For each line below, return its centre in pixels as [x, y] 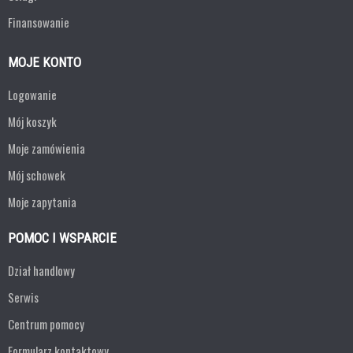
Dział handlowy [41, 270]
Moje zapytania [42, 202]
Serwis [23, 297]
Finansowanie [39, 22]
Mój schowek [37, 175]
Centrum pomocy [46, 324]
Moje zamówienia [46, 148]
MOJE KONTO [45, 62]
